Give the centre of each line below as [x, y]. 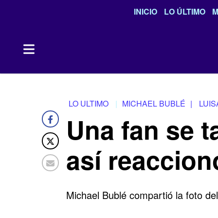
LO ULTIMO [89, 103]
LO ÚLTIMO [185, 11]
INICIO [145, 11]
